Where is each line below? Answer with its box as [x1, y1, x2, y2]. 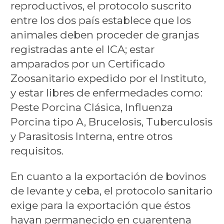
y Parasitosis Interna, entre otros [10, 130, 172, 143]
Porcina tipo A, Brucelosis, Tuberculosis [10, 115, 212, 128]
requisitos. [10, 144, 63, 157]
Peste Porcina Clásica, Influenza [10, 101, 173, 114]
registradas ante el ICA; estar [10, 43, 154, 56]
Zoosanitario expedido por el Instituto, [10, 72, 206, 85]
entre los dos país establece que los [10, 14, 191, 27]
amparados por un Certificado [10, 57, 165, 70]
